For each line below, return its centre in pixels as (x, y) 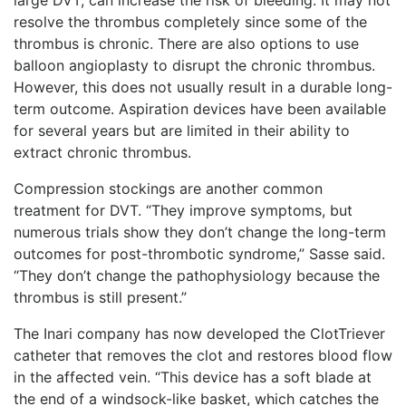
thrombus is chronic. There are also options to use (186, 43)
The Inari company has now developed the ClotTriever (199, 333)
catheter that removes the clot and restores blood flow (203, 355)
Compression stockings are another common (168, 188)
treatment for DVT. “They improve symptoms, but (183, 210)
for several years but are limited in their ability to (182, 130)
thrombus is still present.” (100, 297)
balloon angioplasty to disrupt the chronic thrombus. (194, 65)
